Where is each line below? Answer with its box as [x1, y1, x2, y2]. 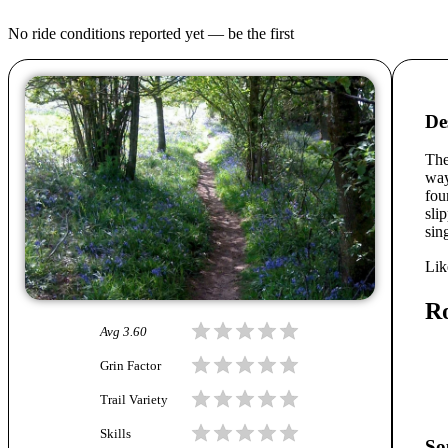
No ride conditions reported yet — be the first [8, 24, 294, 42]
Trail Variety [100, 393, 168, 408]
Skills [100, 427, 131, 442]
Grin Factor [100, 359, 161, 374]
